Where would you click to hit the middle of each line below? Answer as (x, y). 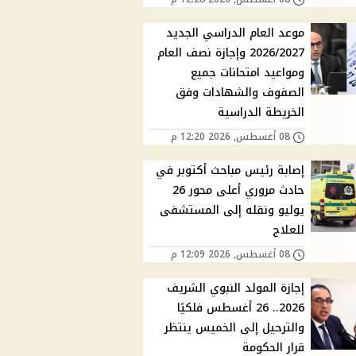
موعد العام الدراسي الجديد (236, 33)
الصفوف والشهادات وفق (240, 93)
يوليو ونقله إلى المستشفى (232, 211)
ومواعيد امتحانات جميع (248, 73)
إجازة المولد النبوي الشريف (236, 288)
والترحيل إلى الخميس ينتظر (235, 328)
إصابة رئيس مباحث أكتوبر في (230, 171)
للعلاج (289, 230)
